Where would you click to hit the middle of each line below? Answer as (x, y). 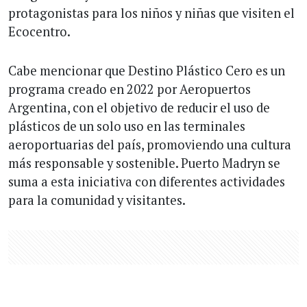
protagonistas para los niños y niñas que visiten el (151, 13)
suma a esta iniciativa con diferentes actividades (147, 181)
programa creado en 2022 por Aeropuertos (130, 89)
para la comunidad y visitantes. (97, 200)
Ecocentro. (39, 31)
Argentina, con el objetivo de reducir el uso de (139, 107)
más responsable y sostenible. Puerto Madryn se (144, 163)
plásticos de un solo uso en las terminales (127, 126)
